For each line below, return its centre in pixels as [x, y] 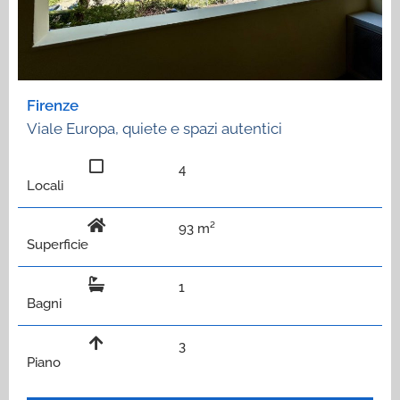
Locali [45, 185]
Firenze [53, 105]
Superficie [58, 244]
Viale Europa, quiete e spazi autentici [154, 128]
